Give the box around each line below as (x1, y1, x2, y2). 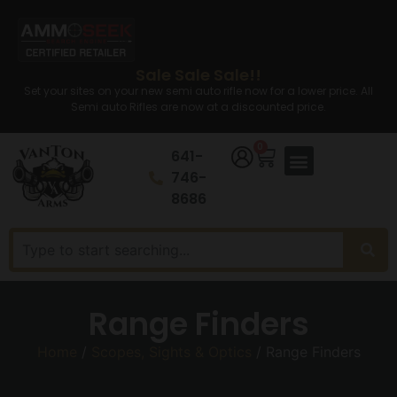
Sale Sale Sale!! (136, 64, 261, 86)
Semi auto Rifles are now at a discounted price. (71, 99, 326, 114)
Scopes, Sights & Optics (90, 343, 252, 362)
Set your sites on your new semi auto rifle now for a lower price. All (24, 83, 373, 98)
